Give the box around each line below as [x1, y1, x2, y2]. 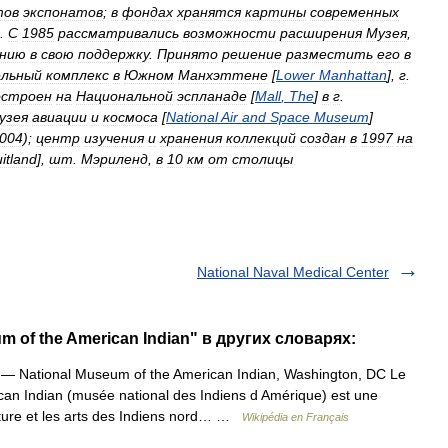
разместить [286, 46, 373, 62]
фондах [122, 4, 173, 20]
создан [300, 130, 346, 146]
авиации [32, 109, 87, 125]
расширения [280, 25, 362, 41]
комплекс [46, 67, 109, 83]
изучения [84, 130, 144, 146]
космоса [103, 109, 158, 125]
